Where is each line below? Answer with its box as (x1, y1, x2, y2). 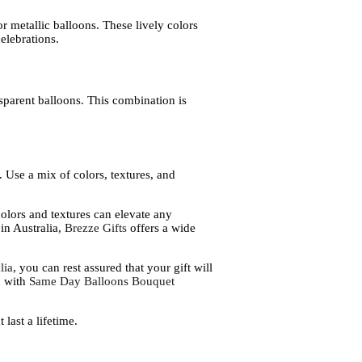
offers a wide (126, 221, 196, 235)
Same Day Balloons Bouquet (28, 275, 175, 288)
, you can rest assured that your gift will (12, 261, 213, 275)
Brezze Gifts (64, 221, 127, 235)
